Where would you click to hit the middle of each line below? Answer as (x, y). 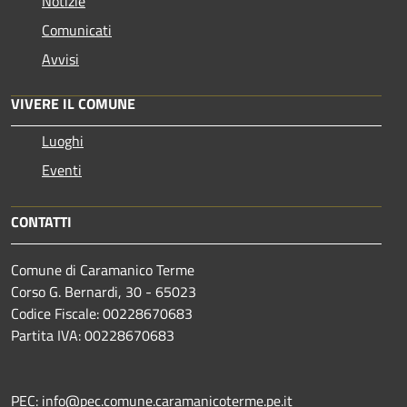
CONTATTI (41, 222)
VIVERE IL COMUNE (73, 104)
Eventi (62, 170)
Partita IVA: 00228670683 (93, 336)
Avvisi (60, 60)
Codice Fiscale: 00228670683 (102, 314)
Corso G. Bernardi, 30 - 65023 (104, 292)
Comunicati (77, 30)
